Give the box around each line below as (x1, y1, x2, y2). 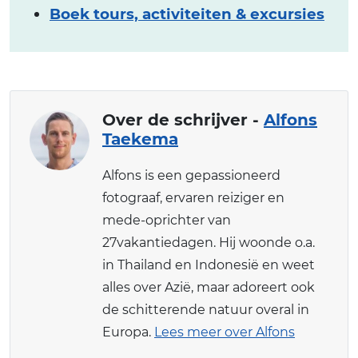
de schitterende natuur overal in (102, 301, 309, 317)
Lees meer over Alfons (154, 324, 295, 340)
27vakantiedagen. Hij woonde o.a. (102, 234, 315, 250)
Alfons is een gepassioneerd (102, 167, 280, 183)
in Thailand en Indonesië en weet (102, 257, 315, 272)
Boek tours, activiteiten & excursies (50, 4, 324, 23)
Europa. (102, 324, 154, 340)
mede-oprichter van (102, 212, 231, 228)
